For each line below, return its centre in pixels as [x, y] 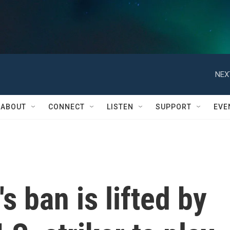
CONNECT [66, 107]
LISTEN [120, 107]
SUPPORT [174, 107]
